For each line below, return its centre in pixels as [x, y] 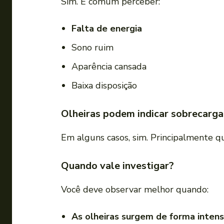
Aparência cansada [109, 67]
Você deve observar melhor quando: [135, 190]
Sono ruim [92, 48]
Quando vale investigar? [117, 166]
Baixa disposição [104, 86]
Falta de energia [107, 29]
